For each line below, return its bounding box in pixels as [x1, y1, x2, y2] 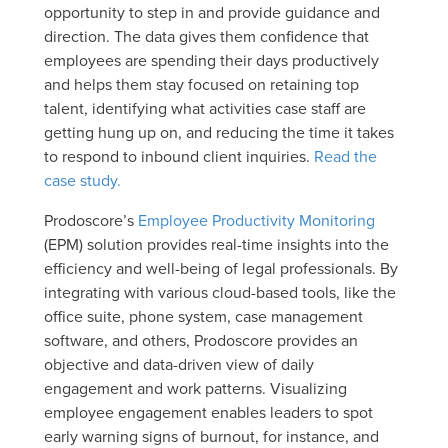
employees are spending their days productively [44, 48, 379, 71]
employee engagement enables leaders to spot [44, 400, 373, 423]
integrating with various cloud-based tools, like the [44, 280, 396, 303]
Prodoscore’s [44, 208, 138, 231]
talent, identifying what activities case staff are [44, 96, 366, 119]
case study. [44, 168, 121, 191]
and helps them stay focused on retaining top [44, 72, 359, 95]
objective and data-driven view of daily [44, 352, 314, 375]
